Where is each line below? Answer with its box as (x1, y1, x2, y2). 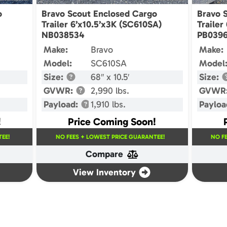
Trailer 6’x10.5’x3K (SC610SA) (42, 18, 162, 30)
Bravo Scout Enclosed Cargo (42, 8, 158, 19)
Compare (86, 148, 124, 160)
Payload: (44, 98, 81, 110)
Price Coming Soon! (68, 115, 157, 128)
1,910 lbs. (91, 98, 126, 110)
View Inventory (73, 166, 136, 178)
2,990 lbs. (91, 85, 130, 96)
